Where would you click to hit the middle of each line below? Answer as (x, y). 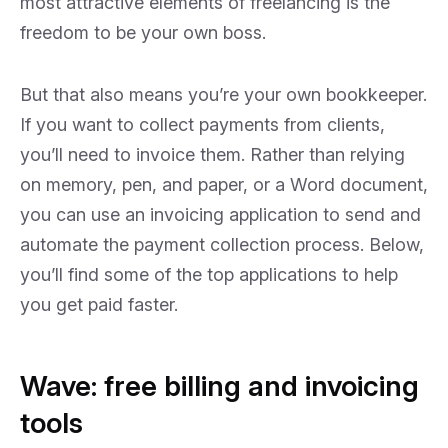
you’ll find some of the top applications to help (209, 274)
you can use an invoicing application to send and (220, 214)
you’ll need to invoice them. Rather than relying (212, 154)
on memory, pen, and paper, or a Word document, (224, 184)
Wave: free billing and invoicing (219, 386)
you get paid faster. (99, 304)
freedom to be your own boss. (143, 32)
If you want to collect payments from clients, (202, 124)
